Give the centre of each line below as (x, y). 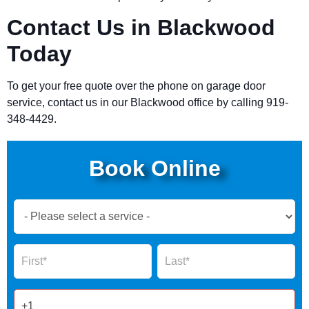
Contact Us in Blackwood (141, 28)
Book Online (154, 168)
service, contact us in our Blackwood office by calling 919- (148, 103)
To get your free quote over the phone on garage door (136, 86)
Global (29, 239)
